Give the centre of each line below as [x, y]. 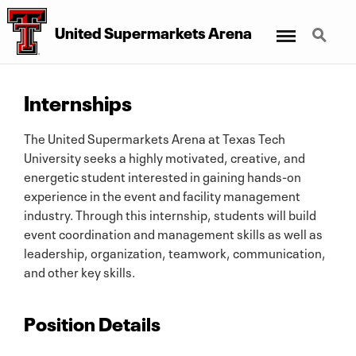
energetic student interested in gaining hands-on [163, 175]
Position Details [92, 322]
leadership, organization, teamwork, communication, [175, 252]
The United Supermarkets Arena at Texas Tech [155, 137]
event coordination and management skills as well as [173, 232]
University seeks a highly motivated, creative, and [164, 156]
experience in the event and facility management [162, 194]
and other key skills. [79, 271]
